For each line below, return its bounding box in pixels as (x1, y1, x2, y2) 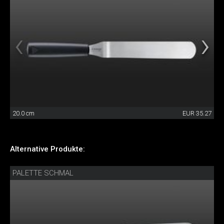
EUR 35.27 (182, 109, 211, 117)
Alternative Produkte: (10, 144, 85, 153)
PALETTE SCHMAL (12, 168, 73, 177)
